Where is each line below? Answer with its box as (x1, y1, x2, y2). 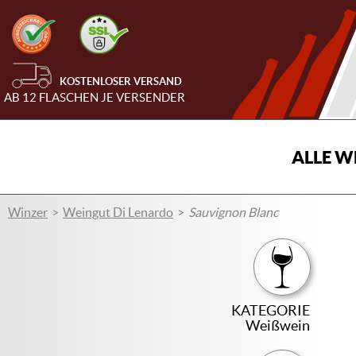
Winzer (8, 205, 48, 219)
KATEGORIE (231, 302, 311, 319)
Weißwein (246, 317, 311, 334)
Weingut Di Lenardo (63, 205, 173, 219)
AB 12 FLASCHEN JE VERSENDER (4, 91, 185, 105)
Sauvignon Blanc (188, 205, 278, 219)
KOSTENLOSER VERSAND (60, 75, 182, 88)
